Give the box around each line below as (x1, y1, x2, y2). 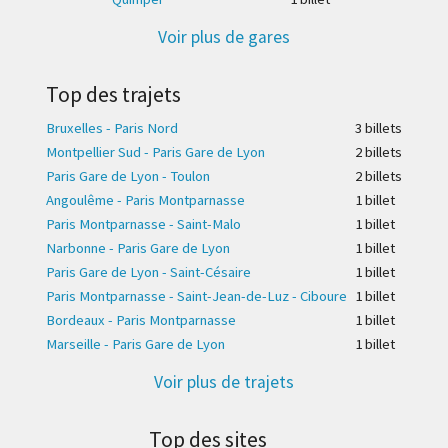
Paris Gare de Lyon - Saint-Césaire (46, 263, 251, 282)
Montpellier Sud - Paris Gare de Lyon (46, 143, 265, 162)
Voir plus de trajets (154, 371, 294, 394)
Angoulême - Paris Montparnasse (46, 191, 245, 210)
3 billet (349, 119, 395, 138)
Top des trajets (46, 80, 181, 109)
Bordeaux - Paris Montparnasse (46, 311, 236, 330)
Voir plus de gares (158, 26, 290, 49)
